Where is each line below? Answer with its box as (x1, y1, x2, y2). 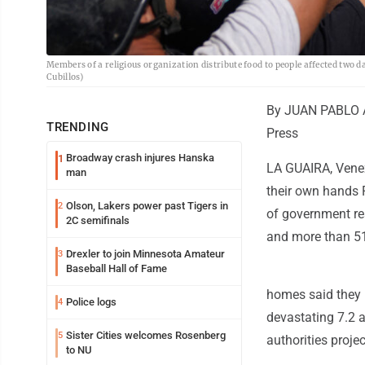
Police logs (66, 295, 117, 308)
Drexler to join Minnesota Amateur (66, 247, 225, 260)
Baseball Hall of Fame (66, 262, 167, 275)
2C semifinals (66, 213, 130, 226)
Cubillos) (46, 71, 84, 82)
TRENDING (46, 119, 109, 134)
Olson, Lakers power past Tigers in (66, 199, 228, 212)
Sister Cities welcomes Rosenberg (66, 328, 226, 341)
